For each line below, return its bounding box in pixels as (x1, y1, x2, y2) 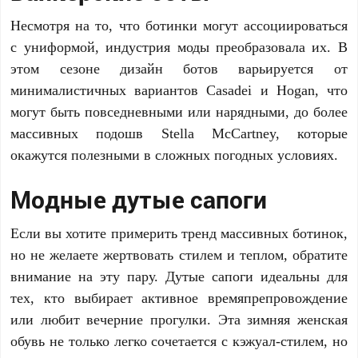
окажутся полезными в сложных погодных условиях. (10, 145, 339, 165)
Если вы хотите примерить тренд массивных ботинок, (10, 223, 348, 243)
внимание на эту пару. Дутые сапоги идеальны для (10, 266, 348, 286)
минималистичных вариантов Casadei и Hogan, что (10, 80, 348, 100)
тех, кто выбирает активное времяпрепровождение (10, 288, 348, 308)
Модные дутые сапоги (10, 184, 268, 216)
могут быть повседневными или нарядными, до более (10, 101, 348, 121)
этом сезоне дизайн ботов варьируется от (10, 58, 348, 78)
